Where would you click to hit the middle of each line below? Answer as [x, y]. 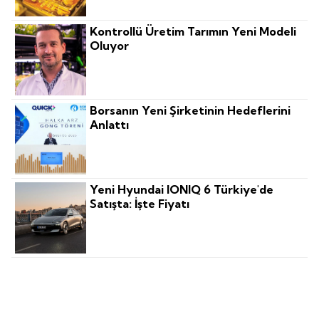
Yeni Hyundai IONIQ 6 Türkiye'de [182, 190]
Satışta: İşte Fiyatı [140, 204]
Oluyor [110, 46]
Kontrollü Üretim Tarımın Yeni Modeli [193, 32]
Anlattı [110, 125]
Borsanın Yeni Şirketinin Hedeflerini [190, 111]
